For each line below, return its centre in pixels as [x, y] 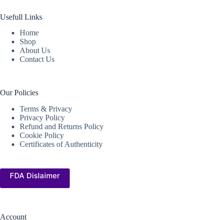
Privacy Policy [42, 118]
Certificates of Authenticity [61, 144]
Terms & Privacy [46, 109]
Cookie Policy [42, 136]
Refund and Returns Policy [62, 127]
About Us [35, 51]
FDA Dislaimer [35, 176]
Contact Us [37, 59]
